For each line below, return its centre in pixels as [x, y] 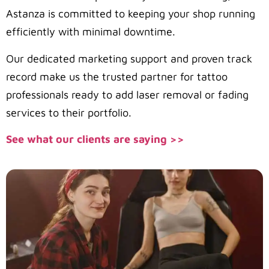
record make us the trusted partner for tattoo [117, 76]
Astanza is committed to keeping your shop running [131, 14]
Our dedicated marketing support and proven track [129, 58]
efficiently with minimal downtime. [92, 32]
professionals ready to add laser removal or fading [127, 94]
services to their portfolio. [69, 112]
